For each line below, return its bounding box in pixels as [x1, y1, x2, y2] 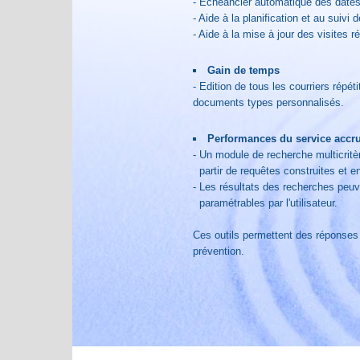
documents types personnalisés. [193, 96, 344, 108]
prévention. [193, 245, 244, 257]
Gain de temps [207, 64, 280, 76]
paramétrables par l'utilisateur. [193, 197, 337, 209]
